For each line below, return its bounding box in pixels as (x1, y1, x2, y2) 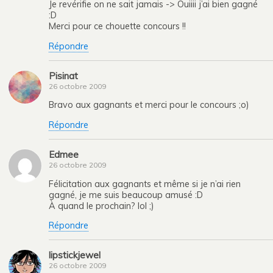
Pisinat (49, 70, 78, 82)
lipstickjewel (49, 249, 101, 261)
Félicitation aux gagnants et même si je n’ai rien (49, 178, 241, 190)
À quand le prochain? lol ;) (49, 200, 154, 211)
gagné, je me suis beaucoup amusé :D (49, 189, 203, 200)
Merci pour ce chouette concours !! (49, 21, 186, 32)
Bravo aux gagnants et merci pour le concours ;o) (49, 99, 249, 111)
